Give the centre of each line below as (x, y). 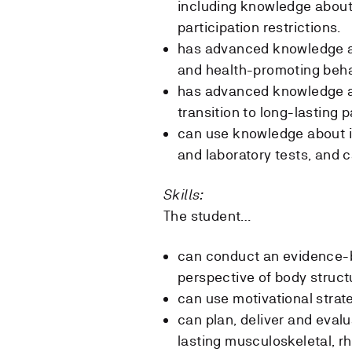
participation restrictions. (259, 27)
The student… (207, 215)
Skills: (183, 194)
